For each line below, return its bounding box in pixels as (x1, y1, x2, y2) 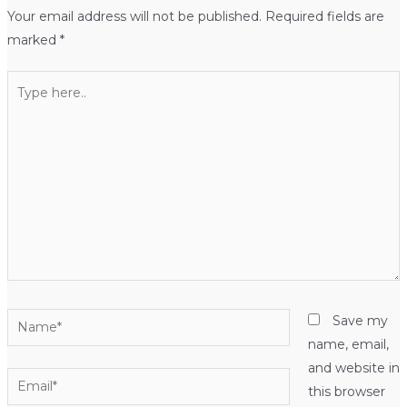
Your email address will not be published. (6, 7, 262, 25)
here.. (5, 96, 41, 114)
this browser (307, 382, 385, 400)
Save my (332, 312, 388, 329)
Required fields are (264, 7, 384, 25)
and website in (307, 359, 400, 376)
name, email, (307, 335, 389, 352)
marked (6, 31, 60, 48)
